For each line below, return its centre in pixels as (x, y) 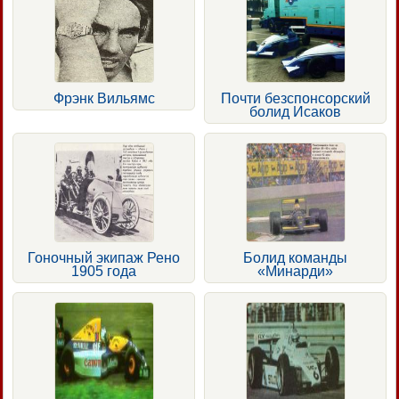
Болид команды (295, 257)
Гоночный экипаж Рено (104, 257)
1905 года (104, 271)
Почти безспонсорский (295, 98)
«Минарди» (295, 271)
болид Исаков (295, 111)
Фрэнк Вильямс (104, 98)
